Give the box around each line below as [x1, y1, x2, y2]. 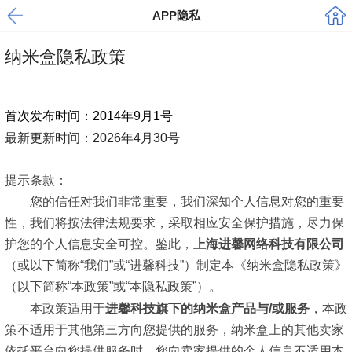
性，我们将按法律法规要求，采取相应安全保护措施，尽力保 [5, 216, 344, 230]
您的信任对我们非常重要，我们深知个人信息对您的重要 [30, 195, 344, 209]
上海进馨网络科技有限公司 [193, 237, 344, 251]
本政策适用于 [30, 302, 105, 316]
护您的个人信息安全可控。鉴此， [5, 237, 193, 251]
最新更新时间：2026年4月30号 [5, 130, 180, 145]
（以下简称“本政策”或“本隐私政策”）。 [5, 280, 222, 294]
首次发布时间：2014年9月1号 [5, 109, 173, 123]
